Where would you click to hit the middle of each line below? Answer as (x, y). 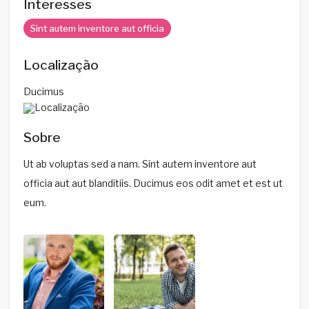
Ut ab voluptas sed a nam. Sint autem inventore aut (140, 163)
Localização (61, 65)
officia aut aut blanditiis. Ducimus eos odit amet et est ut (153, 183)
